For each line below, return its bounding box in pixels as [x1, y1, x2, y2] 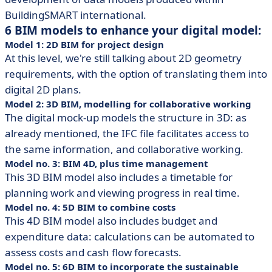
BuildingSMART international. [5, 8, 146, 22]
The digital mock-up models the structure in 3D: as [5, 110, 246, 124]
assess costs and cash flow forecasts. [5, 245, 182, 259]
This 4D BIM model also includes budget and [5, 214, 217, 228]
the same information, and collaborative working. [5, 142, 243, 156]
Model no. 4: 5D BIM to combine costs [5, 201, 175, 213]
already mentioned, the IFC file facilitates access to [5, 126, 249, 140]
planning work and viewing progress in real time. [5, 186, 240, 200]
